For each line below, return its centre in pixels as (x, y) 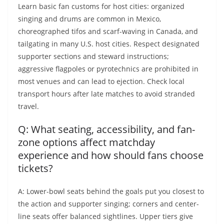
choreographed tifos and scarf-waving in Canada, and (108, 31)
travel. (28, 106)
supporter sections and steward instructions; (93, 56)
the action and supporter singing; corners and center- (108, 204)
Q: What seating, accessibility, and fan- (106, 129)
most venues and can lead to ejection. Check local (101, 81)
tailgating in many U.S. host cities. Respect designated (109, 44)
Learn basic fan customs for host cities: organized (101, 6)
